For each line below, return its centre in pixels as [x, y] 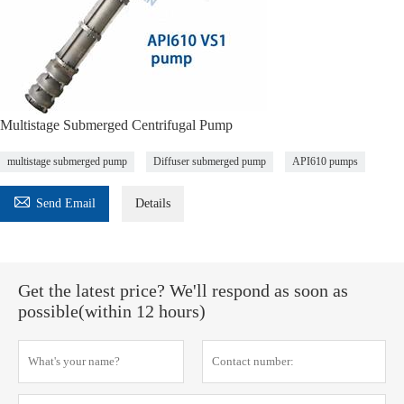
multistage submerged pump [67, 161]
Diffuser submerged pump [210, 161]
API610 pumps [325, 161]
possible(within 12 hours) [112, 311]
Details [153, 203]
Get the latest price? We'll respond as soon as [183, 290]
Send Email [66, 203]
